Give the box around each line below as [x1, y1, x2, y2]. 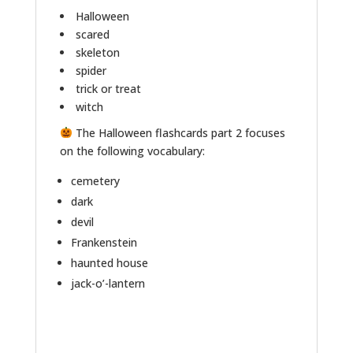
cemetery [70, 173, 120, 188]
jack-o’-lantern [70, 275, 145, 291]
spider [75, 62, 106, 78]
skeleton [75, 44, 120, 60]
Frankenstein [70, 234, 137, 250]
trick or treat [75, 80, 141, 96]
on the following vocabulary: [59, 143, 205, 158]
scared [75, 26, 110, 42]
